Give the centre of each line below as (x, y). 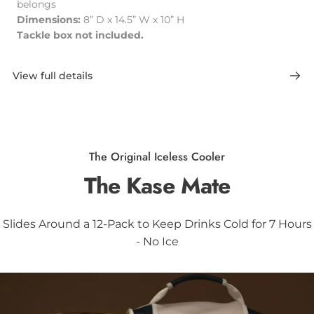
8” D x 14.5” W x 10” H (134, 19)
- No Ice (157, 241)
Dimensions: (50, 19)
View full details (53, 75)
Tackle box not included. (80, 35)
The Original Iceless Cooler (157, 156)
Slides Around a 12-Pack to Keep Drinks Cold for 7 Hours (157, 224)
